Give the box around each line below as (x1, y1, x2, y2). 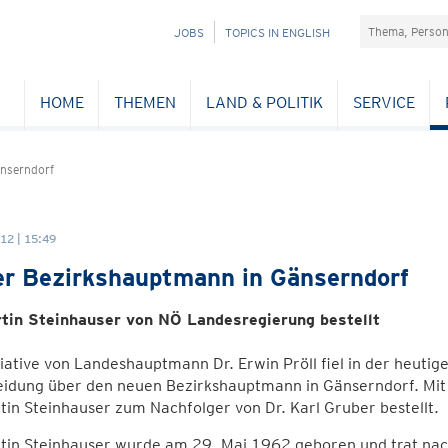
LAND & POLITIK (205, 92, 323, 112)
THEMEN (113, 92, 176, 112)
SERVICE (352, 92, 415, 112)
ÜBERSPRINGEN (132, 46, 219, 61)
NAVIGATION (132, 24, 199, 39)
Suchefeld (359, 15, 431, 34)
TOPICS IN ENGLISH (225, 25, 330, 40)
